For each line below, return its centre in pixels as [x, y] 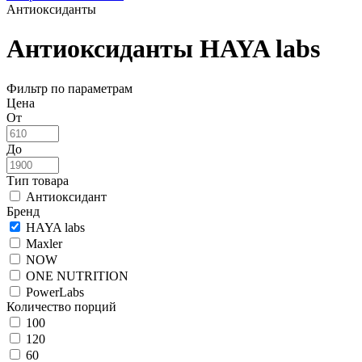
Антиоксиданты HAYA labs [163, 49]
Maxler [44, 243]
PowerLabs [55, 292]
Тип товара [38, 180]
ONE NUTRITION [77, 276]
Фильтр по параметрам [69, 88]
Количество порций [61, 306]
